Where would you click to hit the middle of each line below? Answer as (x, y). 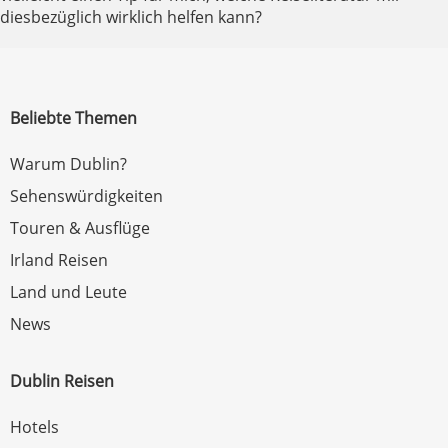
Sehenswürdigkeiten (86, 196)
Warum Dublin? (68, 164)
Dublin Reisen (62, 381)
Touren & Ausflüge (80, 228)
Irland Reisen (59, 260)
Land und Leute (68, 292)
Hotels (34, 427)
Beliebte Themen (73, 118)
